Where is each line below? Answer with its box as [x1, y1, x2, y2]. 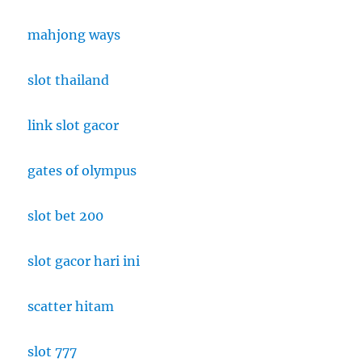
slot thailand [27, 72, 110, 89]
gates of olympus [27, 162, 137, 179]
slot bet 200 [27, 208, 104, 225]
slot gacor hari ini [27, 253, 141, 270]
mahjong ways [27, 27, 121, 44]
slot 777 [27, 343, 78, 360]
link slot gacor [27, 117, 120, 134]
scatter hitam [27, 298, 115, 315]
